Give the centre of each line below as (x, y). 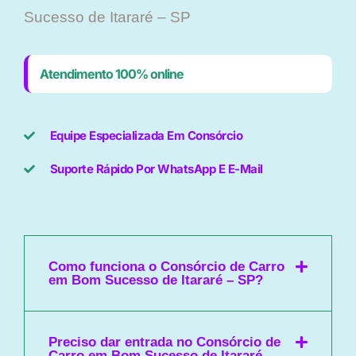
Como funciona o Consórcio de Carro (166, 267)
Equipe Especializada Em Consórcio (146, 136)
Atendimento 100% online (112, 74)
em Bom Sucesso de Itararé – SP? (156, 281)
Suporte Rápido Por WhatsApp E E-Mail (156, 169)
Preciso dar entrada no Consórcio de (164, 342)
